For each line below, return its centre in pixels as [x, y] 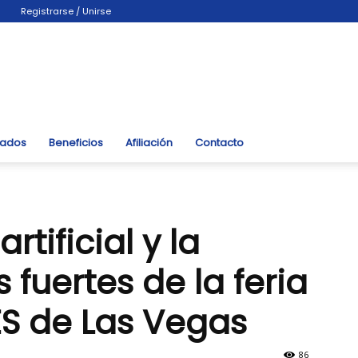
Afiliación [149, 143]
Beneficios [76, 143]
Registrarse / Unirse [66, 11]
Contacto [219, 143]
